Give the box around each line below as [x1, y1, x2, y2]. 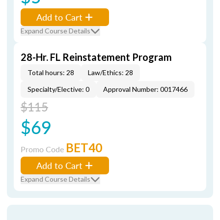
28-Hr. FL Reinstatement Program [21, 51, 172, 63]
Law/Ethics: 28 [88, 68, 133, 77]
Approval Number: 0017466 [103, 85, 188, 93]
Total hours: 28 [27, 68, 74, 77]
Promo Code [21, 143, 66, 155]
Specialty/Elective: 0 [27, 85, 89, 93]
